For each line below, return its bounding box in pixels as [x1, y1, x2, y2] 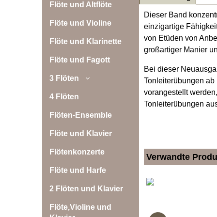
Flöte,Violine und [49, 203, 111, 211]
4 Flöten [49, 93, 79, 101]
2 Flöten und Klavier [49, 185, 123, 193]
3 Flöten [49, 74, 79, 82]
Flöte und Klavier [49, 129, 112, 138]
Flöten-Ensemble [49, 111, 112, 119]
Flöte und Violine [49, 19, 111, 27]
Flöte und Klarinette [49, 37, 122, 46]
